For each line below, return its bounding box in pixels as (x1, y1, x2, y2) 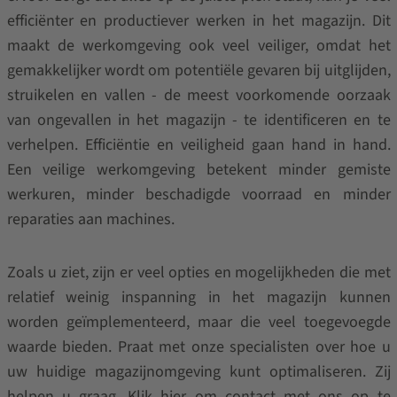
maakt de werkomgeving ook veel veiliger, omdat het (6, 35, 391, 57)
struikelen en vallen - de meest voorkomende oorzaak (6, 84, 391, 106)
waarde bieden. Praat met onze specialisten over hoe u (6, 336, 391, 358)
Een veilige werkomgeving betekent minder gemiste (6, 159, 391, 181)
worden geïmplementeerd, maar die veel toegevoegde (6, 311, 391, 333)
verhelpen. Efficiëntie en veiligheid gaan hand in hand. (6, 134, 391, 156)
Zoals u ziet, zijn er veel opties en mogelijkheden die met (6, 261, 391, 284)
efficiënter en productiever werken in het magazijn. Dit (6, 10, 391, 32)
